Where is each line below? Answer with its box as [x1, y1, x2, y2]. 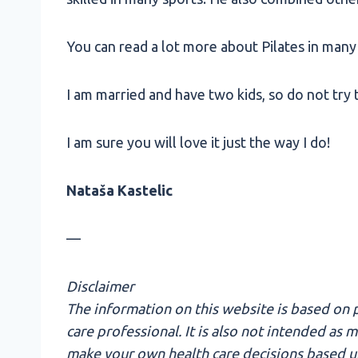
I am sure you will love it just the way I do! [66, 134, 330, 151]
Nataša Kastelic [66, 182, 173, 199]
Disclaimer [66, 278, 134, 295]
